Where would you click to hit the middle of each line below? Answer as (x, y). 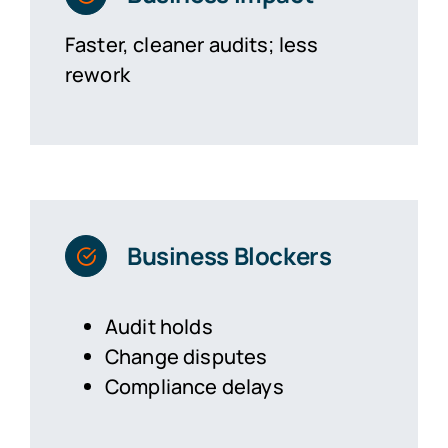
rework (97, 74)
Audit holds (158, 326)
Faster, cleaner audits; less (191, 44)
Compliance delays (194, 386)
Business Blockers (229, 255)
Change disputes (186, 356)
